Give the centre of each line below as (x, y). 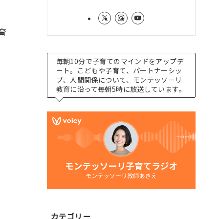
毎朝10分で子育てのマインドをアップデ (120, 61)
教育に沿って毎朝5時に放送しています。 (121, 89)
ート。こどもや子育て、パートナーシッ (119, 70)
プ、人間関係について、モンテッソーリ (119, 79)
